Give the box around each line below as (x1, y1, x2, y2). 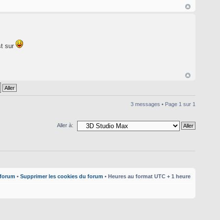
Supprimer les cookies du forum (20, 173, 103, 179)
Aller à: (57, 122, 73, 129)
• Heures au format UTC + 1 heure (103, 173, 191, 179)
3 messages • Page (131, 101, 179, 108)
